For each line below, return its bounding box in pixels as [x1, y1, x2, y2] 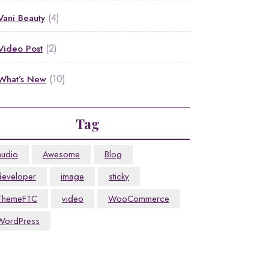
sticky [109, 170, 129, 184]
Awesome [43, 148, 80, 162]
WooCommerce [108, 192, 169, 206]
